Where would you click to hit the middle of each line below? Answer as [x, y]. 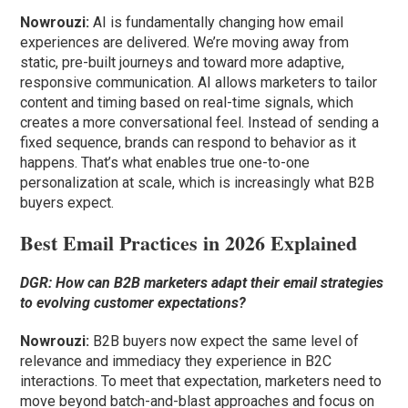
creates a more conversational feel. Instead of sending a [200, 123]
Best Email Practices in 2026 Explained [189, 243]
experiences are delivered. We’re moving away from [185, 43]
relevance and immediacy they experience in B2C [176, 362]
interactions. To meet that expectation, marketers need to [201, 382]
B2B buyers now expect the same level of [224, 342]
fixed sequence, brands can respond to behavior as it [189, 143]
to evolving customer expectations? [133, 303]
